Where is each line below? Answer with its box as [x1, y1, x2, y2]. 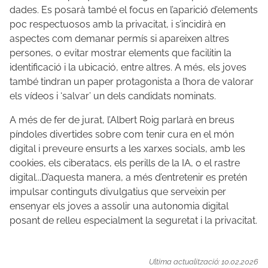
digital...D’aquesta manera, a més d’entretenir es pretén [10, 172, 247, 184]
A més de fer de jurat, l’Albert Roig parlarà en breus [10, 114, 234, 126]
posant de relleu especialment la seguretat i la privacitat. [10, 215, 257, 227]
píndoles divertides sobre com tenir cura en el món [10, 129, 234, 141]
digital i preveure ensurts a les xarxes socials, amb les [10, 143, 245, 155]
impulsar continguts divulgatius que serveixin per [10, 186, 226, 198]
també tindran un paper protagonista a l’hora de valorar [10, 76, 254, 88]
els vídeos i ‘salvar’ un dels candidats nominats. [10, 90, 216, 102]
